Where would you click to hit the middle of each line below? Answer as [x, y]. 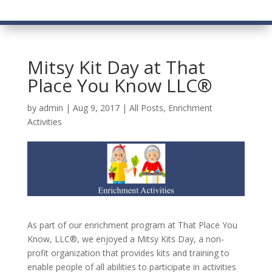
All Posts [146, 108]
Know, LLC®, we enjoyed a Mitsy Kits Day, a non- [125, 239]
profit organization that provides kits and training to [128, 253]
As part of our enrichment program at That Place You [132, 225]
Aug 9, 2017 [96, 108]
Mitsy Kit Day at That [116, 67]
